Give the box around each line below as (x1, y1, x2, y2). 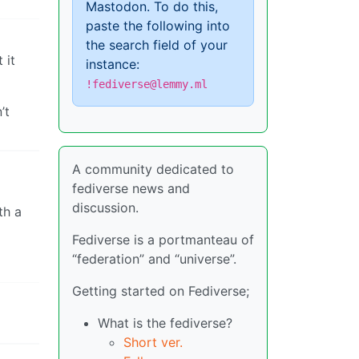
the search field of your (86, 37, 228, 53)
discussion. (72, 200, 139, 216)
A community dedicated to (72, 161, 234, 177)
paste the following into (86, 18, 230, 34)
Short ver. (123, 334, 183, 350)
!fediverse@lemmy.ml (86, 78, 208, 91)
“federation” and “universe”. (72, 251, 236, 267)
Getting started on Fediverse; (72, 283, 249, 299)
